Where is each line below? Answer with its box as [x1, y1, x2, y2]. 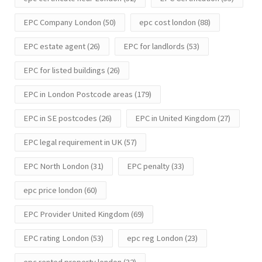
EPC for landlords [123, 41, 185, 52]
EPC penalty [127, 161, 170, 172]
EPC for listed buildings [23, 65, 105, 76]
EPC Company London [23, 17, 101, 28]
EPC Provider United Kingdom [23, 209, 129, 220]
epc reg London [127, 233, 183, 244]
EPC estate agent [23, 41, 85, 52]
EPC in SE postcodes [23, 113, 97, 124]
